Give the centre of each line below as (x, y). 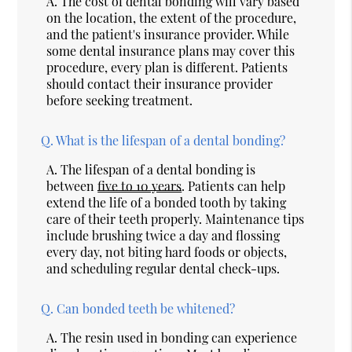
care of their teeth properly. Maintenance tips (176, 218)
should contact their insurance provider (160, 83)
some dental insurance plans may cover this (171, 50)
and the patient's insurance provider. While (168, 34)
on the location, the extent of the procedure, (172, 17)
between (72, 185)
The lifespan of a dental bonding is (158, 169)
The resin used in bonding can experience (179, 337)
